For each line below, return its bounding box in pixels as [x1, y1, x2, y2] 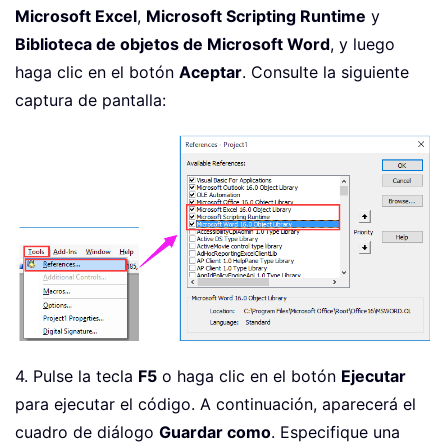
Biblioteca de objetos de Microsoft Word [15, 34, 330, 55]
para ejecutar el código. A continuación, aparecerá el [15, 393, 416, 414]
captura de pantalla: [15, 90, 166, 111]
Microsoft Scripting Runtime [146, 6, 366, 27]
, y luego [330, 34, 395, 55]
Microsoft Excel [15, 6, 137, 27]
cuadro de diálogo [15, 421, 159, 442]
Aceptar [179, 62, 242, 83]
